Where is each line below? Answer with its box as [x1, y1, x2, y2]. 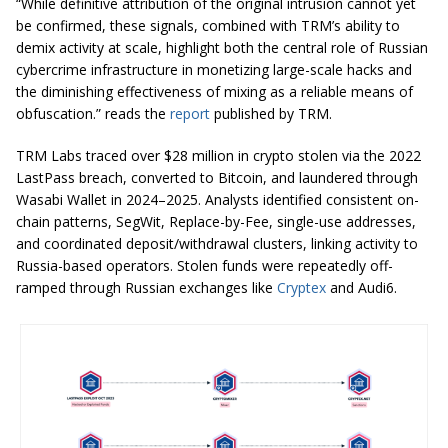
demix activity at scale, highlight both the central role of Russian [16, 38, 428, 58]
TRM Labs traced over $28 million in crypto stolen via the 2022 [16, 146, 421, 166]
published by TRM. [210, 104, 332, 124]
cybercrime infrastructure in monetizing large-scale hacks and [16, 60, 412, 80]
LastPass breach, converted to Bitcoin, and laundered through [16, 168, 418, 188]
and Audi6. [326, 278, 397, 298]
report [170, 104, 210, 124]
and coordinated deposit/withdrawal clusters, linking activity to [16, 234, 418, 254]
